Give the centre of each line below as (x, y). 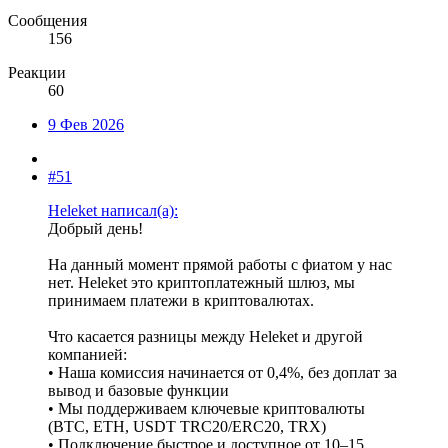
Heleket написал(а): (113, 211)
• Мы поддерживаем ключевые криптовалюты (206, 409)
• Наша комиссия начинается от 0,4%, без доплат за (222, 373)
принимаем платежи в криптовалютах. (181, 301)
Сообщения (47, 21)
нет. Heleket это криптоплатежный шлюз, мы (201, 283)
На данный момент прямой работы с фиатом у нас (220, 265)
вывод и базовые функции (138, 391)
